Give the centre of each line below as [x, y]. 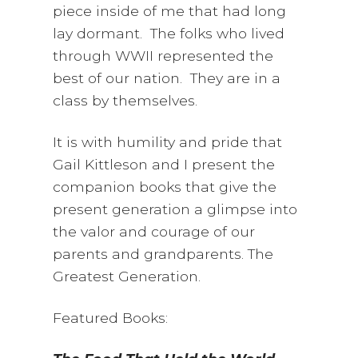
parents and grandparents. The [163, 254]
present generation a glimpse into [175, 209]
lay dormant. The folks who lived [169, 34]
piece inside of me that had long [170, 11]
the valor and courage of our [154, 232]
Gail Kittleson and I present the [164, 165]
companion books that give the [165, 187]
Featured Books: [111, 318]
